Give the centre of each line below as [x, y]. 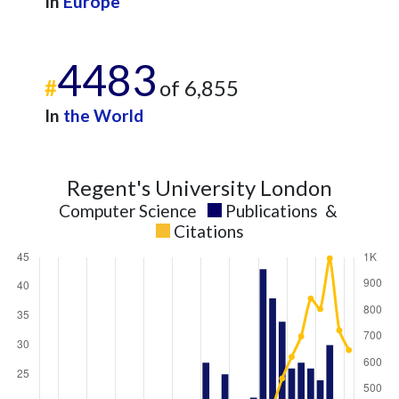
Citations [208, 231]
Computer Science [127, 211]
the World [103, 115]
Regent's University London [199, 187]
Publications [271, 211]
